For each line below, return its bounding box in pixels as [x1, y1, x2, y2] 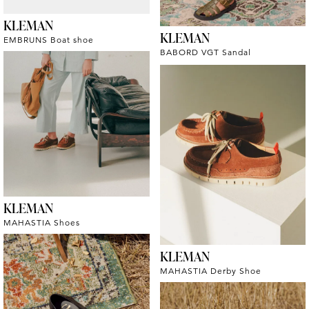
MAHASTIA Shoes [3, 217, 80, 228]
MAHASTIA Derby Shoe [159, 265, 261, 276]
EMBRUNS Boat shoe [3, 34, 94, 46]
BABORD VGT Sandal [159, 47, 251, 58]
